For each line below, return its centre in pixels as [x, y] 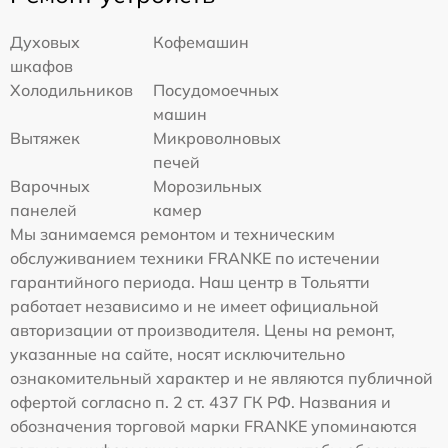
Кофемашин [201, 42]
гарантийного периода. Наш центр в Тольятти [190, 282]
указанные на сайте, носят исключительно [177, 354]
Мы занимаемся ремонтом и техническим [172, 234]
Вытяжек [45, 138]
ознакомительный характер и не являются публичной [221, 378]
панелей [43, 210]
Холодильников [71, 90]
